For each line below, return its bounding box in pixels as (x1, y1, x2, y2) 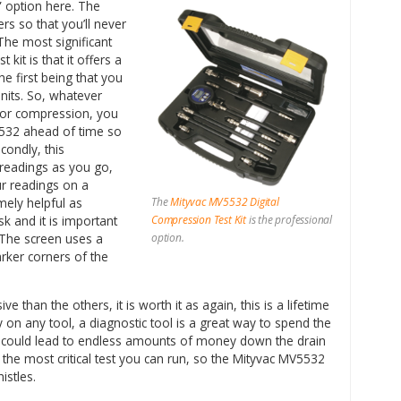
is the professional (246, 211, 333, 227)
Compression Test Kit (151, 211, 247, 227)
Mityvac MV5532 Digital (170, 193, 279, 209)
